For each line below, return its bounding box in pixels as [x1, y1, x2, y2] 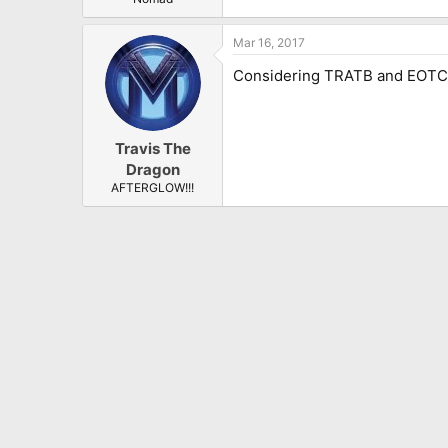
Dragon [125, 160, 180, 180]
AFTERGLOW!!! [111, 180, 194, 196]
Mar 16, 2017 [233, 34, 305, 50]
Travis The [114, 139, 191, 159]
